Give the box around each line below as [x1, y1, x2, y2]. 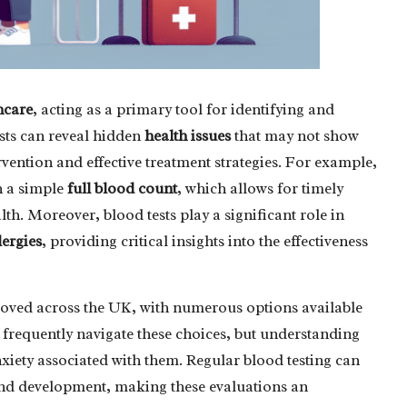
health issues [144, 125, 231, 145]
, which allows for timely [177, 178, 343, 198]
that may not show [231, 125, 359, 145]
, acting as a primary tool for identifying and [33, 99, 334, 119]
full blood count [67, 178, 177, 198]
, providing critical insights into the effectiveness [42, 231, 368, 251]
